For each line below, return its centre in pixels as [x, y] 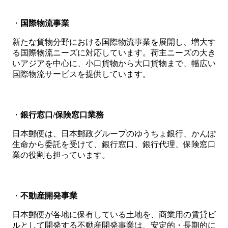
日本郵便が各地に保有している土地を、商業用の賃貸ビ [114, 215]
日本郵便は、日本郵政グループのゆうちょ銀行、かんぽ [114, 134]
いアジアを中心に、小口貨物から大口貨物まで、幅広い [114, 63]
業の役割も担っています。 [61, 155]
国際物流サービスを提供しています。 [81, 74]
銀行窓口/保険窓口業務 [62, 115]
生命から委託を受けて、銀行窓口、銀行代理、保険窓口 [114, 144]
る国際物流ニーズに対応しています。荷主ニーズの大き [114, 52]
